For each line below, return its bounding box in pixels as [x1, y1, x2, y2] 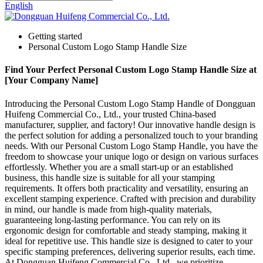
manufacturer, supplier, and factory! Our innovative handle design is [5, 119, 255, 130]
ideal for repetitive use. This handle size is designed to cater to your [5, 235, 252, 246]
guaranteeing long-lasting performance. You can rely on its [5, 214, 220, 225]
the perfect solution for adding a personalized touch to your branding [5, 130, 258, 140]
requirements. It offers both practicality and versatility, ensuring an [5, 183, 248, 193]
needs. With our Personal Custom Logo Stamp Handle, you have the [5, 140, 258, 151]
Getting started [28, 31, 82, 41]
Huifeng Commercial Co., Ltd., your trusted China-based [5, 109, 216, 119]
